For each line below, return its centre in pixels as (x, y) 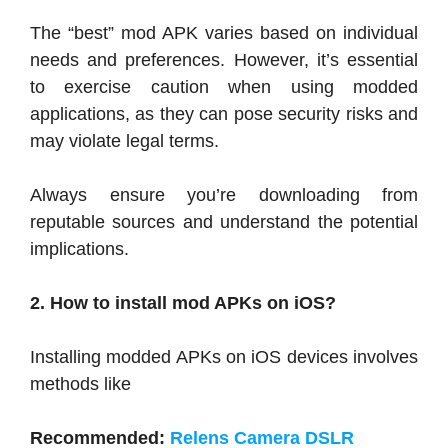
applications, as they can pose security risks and (224, 113)
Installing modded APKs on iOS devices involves (224, 356)
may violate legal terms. (124, 140)
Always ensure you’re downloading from (224, 194)
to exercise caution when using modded (224, 86)
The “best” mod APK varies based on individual (224, 32)
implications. (79, 248)
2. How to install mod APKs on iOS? (183, 302)
